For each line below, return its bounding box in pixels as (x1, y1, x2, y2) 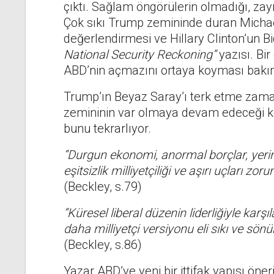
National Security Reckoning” (63, 47, 216, 62)
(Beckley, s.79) (63, 179, 142, 194)
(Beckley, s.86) (63, 237, 142, 253)
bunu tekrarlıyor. (63, 121, 151, 136)
